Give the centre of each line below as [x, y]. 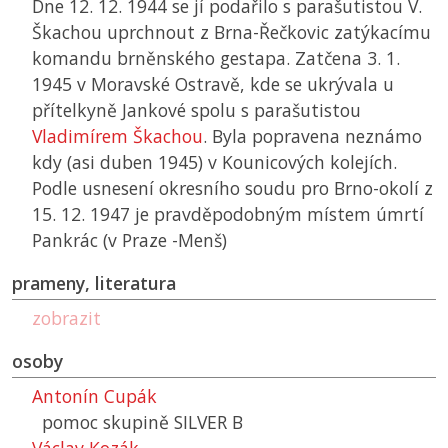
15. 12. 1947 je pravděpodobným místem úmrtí [228, 214]
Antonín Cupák [94, 396]
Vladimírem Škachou [117, 136]
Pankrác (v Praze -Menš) [129, 240]
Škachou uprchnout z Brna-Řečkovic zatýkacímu [231, 32]
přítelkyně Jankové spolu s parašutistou [196, 110]
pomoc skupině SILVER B [142, 422]
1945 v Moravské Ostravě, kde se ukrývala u [213, 84]
